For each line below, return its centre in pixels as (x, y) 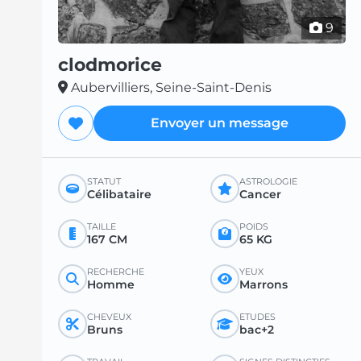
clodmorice (110, 65)
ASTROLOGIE (268, 182)
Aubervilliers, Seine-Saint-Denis (171, 88)
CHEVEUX (109, 317)
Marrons (263, 285)
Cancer (260, 195)
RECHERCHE (116, 272)
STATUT (104, 182)
